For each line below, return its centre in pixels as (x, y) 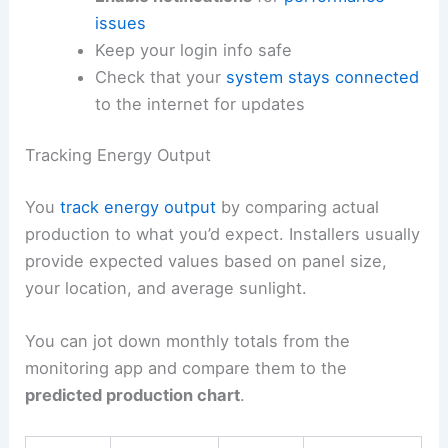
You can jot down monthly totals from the (188, 341)
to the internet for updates (199, 103)
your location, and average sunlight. (166, 288)
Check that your (160, 76)
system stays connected (322, 76)
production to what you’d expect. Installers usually (223, 234)
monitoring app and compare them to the (186, 368)
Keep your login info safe (193, 49)
